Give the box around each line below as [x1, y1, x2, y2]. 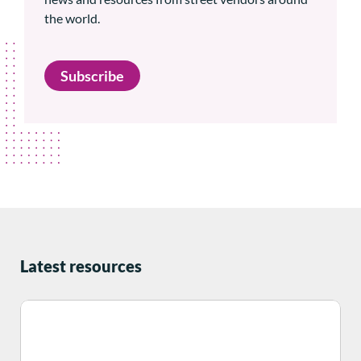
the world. [44, 10, 100, 27]
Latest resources [20, 256, 142, 276]
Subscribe [60, 67, 124, 85]
